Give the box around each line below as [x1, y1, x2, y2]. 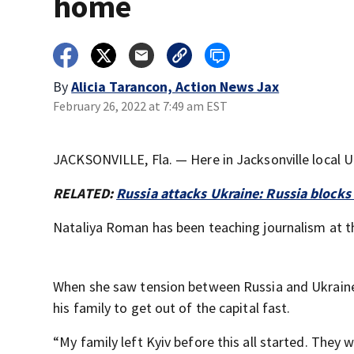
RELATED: [53, 184, 117, 202]
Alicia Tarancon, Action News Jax [71, 77, 280, 96]
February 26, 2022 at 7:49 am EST [53, 98, 228, 114]
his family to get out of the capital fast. [53, 299, 291, 317]
